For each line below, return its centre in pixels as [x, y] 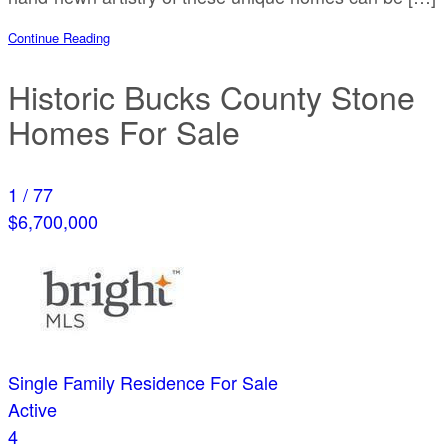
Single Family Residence [106, 382]
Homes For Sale [124, 131]
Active [32, 409]
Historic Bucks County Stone [211, 96]
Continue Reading [59, 38]
